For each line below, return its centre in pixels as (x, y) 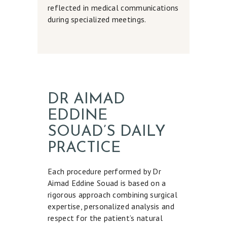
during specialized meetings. (97, 19)
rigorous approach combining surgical (112, 194)
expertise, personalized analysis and (111, 206)
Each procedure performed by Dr (105, 171)
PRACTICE (84, 148)
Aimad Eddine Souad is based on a (107, 183)
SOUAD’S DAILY (107, 132)
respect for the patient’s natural (105, 218)
